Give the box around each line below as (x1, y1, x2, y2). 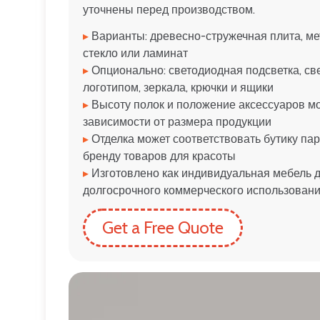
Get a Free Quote (102, 216, 224, 238)
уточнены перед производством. (83, 2, 255, 16)
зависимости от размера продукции (83, 114, 271, 129)
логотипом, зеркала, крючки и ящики (83, 80, 274, 94)
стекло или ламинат (83, 46, 188, 60)
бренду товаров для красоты (83, 149, 236, 163)
